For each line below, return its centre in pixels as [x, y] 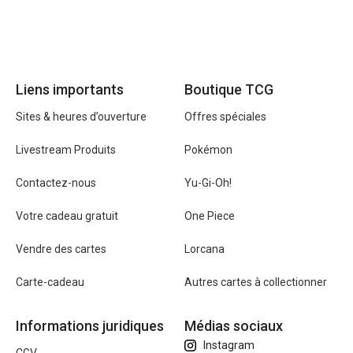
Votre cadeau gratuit [67, 216]
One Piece [209, 216]
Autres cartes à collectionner [255, 282]
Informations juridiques [90, 325]
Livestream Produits [66, 150]
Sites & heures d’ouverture [81, 117]
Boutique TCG [229, 89]
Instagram [229, 345]
